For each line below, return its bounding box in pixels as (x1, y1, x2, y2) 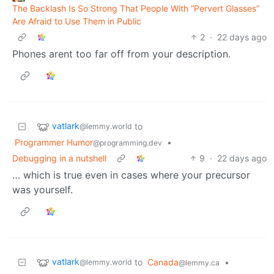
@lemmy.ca (179, 258, 220, 268)
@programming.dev (93, 138, 162, 148)
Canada (147, 257, 179, 268)
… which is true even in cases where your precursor (12, 169, 250, 182)
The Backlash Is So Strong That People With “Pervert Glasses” (12, 3, 259, 14)
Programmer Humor (15, 137, 93, 148)
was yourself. (12, 183, 73, 196)
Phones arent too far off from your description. (12, 48, 231, 61)
